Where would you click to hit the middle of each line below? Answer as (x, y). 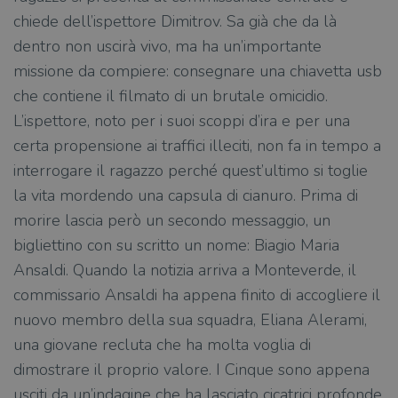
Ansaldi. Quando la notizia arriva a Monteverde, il (185, 270)
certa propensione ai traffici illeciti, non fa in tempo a (197, 146)
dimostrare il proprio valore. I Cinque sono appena (191, 370)
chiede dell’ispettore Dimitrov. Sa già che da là (175, 21)
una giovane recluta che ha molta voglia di (162, 345)
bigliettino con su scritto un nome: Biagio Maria (176, 245)
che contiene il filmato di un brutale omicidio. (171, 96)
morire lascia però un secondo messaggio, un (172, 220)
